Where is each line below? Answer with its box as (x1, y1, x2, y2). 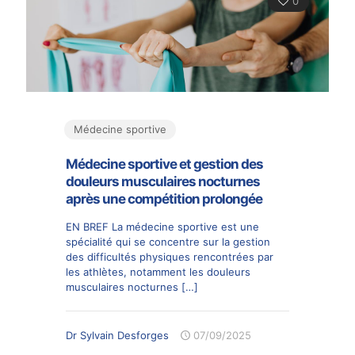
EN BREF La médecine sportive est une (66, 220, 259, 234)
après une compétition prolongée (66, 191, 262, 208)
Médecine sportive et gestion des (66, 156, 263, 173)
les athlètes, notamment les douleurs (66, 265, 250, 279)
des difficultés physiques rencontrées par (66, 250, 273, 264)
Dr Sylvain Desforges (66, 329, 169, 342)
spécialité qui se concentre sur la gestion (66, 235, 270, 249)
